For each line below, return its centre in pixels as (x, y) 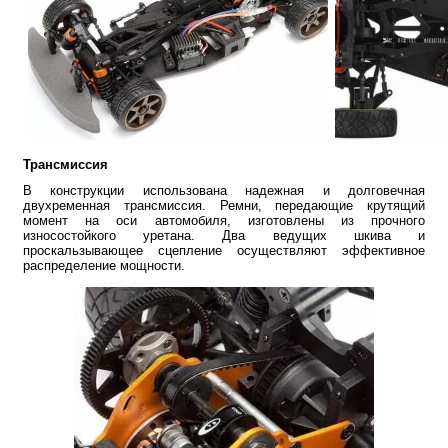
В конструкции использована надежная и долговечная (224, 190)
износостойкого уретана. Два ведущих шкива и (224, 235)
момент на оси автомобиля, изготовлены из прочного (224, 220)
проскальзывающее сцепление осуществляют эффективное (224, 250)
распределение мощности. (104, 265)
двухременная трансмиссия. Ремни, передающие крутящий (224, 205)
